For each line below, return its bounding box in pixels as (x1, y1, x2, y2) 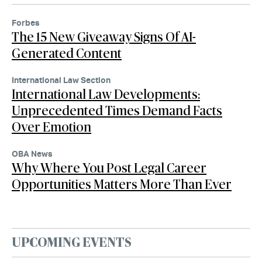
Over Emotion (12, 121, 91, 135)
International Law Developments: (12, 88, 200, 102)
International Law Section (12, 75, 111, 85)
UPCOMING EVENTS (12, 236, 132, 250)
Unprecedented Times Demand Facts (12, 105, 222, 118)
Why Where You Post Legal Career (12, 162, 206, 175)
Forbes (12, 18, 40, 28)
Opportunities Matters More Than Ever (12, 178, 232, 192)
